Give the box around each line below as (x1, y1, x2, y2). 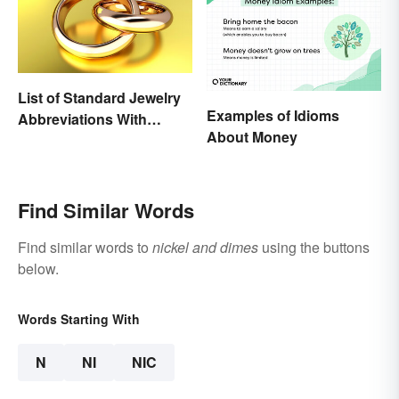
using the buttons (258, 237, 370, 258)
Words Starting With (18, 310, 140, 329)
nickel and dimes (152, 237, 258, 258)
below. (18, 258, 59, 280)
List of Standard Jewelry (18, 86, 181, 108)
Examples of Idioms (207, 105, 339, 126)
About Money (207, 126, 297, 148)
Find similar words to (18, 237, 152, 258)
